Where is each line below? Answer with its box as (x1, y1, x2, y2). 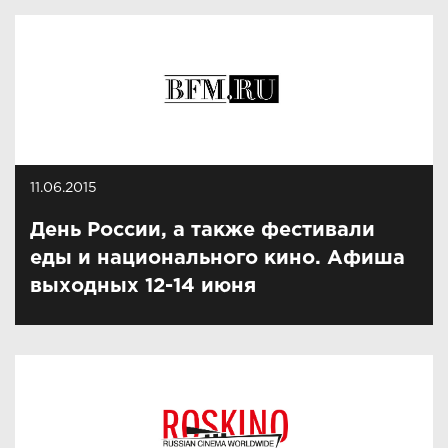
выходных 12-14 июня (30, 277, 256, 295)
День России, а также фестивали (30, 221, 375, 239)
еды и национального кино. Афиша (30, 249, 405, 267)
